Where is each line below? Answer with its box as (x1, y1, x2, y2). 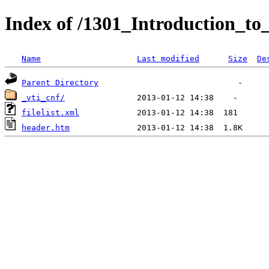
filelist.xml (22, 107, 79, 117)
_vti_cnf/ (22, 92, 65, 102)
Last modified (137, 53, 199, 63)
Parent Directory (22, 77, 98, 87)
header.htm (22, 122, 70, 132)
